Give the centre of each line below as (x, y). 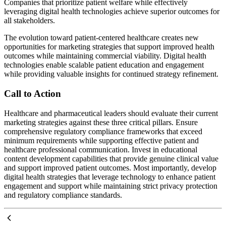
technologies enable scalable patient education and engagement (104, 65)
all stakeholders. (30, 21)
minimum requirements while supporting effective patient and (101, 140)
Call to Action (33, 93)
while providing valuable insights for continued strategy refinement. (111, 74)
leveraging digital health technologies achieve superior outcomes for (112, 12)
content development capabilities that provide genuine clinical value (111, 158)
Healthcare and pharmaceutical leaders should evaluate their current (111, 113)
